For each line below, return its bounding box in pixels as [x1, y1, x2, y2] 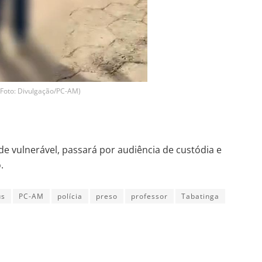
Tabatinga [181, 191, 219, 202]
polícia [57, 191, 82, 202]
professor [131, 191, 168, 202]
